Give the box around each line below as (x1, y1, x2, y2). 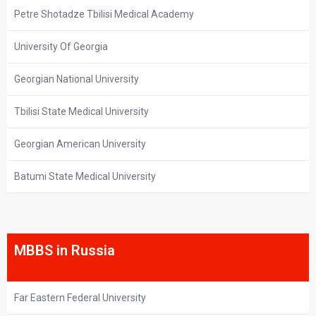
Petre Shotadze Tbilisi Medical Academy (14, 8, 194, 20)
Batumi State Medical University (14, 171, 156, 183)
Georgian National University (14, 73, 139, 85)
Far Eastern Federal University (14, 291, 146, 303)
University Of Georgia (14, 41, 108, 53)
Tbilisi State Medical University (14, 106, 149, 118)
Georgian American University (14, 138, 146, 150)
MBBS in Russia (14, 241, 115, 259)
